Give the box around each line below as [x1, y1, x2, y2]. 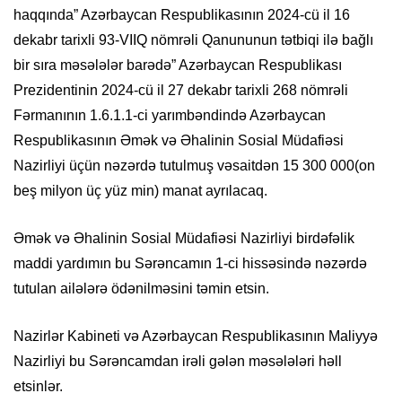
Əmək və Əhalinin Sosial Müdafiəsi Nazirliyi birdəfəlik [13, 230, 354, 246]
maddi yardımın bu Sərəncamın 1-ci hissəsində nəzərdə [13, 255, 367, 271]
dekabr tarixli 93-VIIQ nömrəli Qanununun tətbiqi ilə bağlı [13, 31, 373, 48]
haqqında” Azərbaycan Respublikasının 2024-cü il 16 [13, 6, 350, 22]
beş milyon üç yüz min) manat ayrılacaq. [13, 182, 267, 198]
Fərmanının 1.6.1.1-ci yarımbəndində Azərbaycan [13, 107, 326, 123]
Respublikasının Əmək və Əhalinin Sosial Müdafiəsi [13, 132, 344, 148]
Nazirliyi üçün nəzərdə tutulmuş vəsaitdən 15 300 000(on [13, 157, 375, 173]
